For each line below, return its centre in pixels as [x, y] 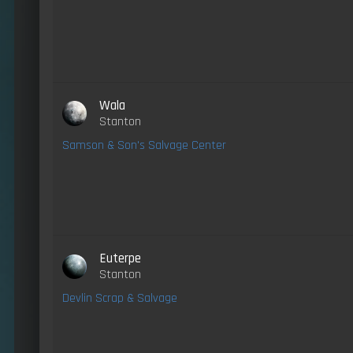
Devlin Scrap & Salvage [120, 298]
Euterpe [121, 258]
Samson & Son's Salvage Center [144, 145]
